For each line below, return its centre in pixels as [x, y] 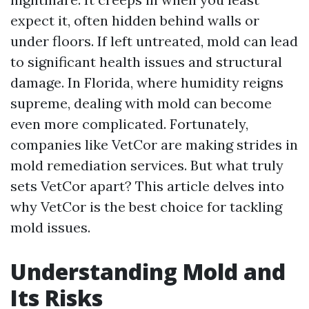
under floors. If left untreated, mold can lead [154, 41]
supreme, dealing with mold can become [141, 103]
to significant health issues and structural [146, 62]
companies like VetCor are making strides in [154, 144]
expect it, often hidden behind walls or [135, 20]
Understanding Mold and [148, 271]
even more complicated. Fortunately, [129, 124]
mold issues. [50, 227]
